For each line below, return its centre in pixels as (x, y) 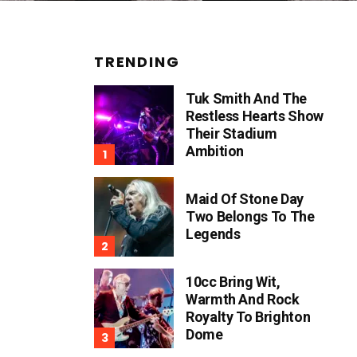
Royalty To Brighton (248, 316)
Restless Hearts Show (255, 116)
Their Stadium (231, 133)
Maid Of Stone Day (245, 198)
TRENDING (137, 61)
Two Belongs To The (250, 216)
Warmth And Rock (243, 299)
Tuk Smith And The (246, 98)
